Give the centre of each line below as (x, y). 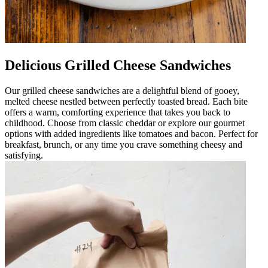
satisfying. (24, 155)
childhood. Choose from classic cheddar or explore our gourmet (125, 123)
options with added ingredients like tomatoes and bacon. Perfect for (131, 133)
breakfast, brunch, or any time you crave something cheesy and (124, 144)
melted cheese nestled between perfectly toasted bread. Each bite (126, 101)
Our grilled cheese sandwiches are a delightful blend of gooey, (122, 90)
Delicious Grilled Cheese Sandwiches (118, 65)
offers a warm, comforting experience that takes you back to (118, 112)
